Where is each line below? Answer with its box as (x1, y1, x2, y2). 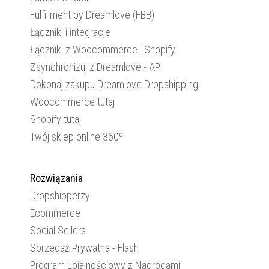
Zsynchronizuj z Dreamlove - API (30, 61, 163, 73)
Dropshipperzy (30, 189, 90, 202)
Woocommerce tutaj (30, 95, 115, 108)
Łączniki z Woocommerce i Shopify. (30, 43, 177, 56)
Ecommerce (30, 207, 80, 219)
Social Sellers (30, 224, 86, 237)
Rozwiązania (30, 172, 83, 184)
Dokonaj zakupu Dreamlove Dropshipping (30, 78, 198, 91)
